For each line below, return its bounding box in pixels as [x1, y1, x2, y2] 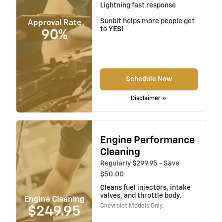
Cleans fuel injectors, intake [100, 184, 191, 192]
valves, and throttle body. [100, 192, 181, 200]
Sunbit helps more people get [100, 18, 195, 25]
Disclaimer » [131, 95, 167, 102]
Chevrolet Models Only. [100, 203, 164, 210]
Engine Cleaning [24, 195, 85, 204]
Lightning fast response [100, 2, 176, 9]
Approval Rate [27, 19, 81, 27]
